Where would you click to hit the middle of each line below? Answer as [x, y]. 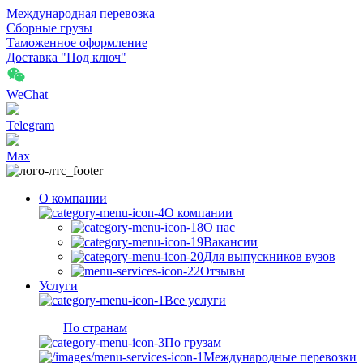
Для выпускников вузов [269, 256]
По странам [95, 328]
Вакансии [231, 242]
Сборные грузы [49, 28]
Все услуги [195, 300]
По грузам [193, 342]
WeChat [27, 94]
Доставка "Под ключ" [66, 57]
